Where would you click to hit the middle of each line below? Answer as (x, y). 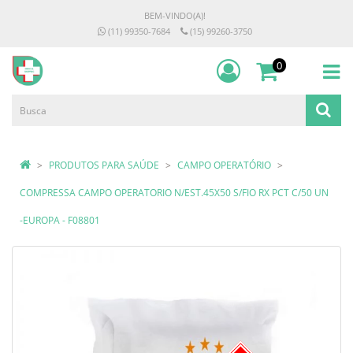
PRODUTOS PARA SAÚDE (104, 165)
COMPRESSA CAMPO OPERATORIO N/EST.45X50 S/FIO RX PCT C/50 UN (174, 193)
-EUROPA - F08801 (60, 220)
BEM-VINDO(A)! (175, 15)
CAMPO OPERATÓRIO (224, 165)
